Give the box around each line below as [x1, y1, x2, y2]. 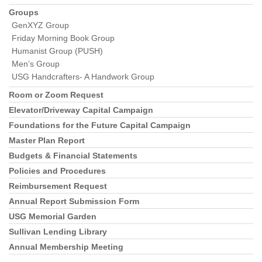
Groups [9, 8, 39, 17]
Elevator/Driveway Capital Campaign [9, 105, 153, 115]
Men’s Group [12, 59, 60, 68]
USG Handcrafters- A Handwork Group [12, 72, 154, 81]
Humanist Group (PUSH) [12, 46, 103, 56]
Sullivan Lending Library [9, 227, 107, 236]
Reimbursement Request [9, 181, 107, 191]
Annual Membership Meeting [9, 242, 123, 251]
